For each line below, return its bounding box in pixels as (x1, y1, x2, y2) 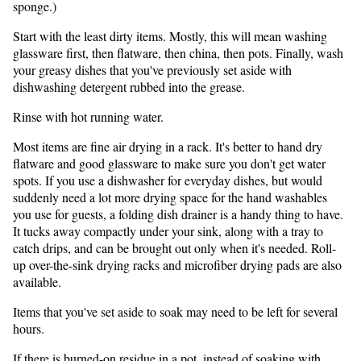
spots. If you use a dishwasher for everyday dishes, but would (13, 171, 322, 189)
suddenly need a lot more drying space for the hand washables (13, 188, 327, 205)
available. (13, 272, 61, 290)
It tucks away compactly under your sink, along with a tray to (13, 222, 323, 239)
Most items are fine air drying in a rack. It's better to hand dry (13, 137, 322, 155)
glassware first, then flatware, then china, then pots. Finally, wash (13, 44, 343, 61)
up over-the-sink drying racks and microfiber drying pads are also (13, 255, 342, 273)
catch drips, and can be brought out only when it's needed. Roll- (13, 239, 336, 256)
